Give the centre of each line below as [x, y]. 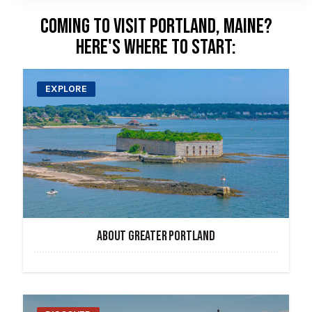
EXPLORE [66, 88]
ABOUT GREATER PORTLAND [156, 236]
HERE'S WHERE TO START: [156, 47]
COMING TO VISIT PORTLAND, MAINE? [156, 26]
